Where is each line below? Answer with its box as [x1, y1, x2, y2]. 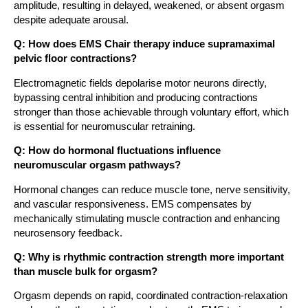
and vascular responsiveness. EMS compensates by [14, 197, 252, 210]
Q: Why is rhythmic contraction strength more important [14, 250, 284, 263]
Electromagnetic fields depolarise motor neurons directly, [14, 76, 267, 89]
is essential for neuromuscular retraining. [14, 120, 195, 132]
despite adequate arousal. [14, 13, 129, 25]
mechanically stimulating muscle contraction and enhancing [14, 212, 280, 224]
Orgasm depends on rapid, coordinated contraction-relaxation [14, 289, 287, 302]
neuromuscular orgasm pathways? [14, 159, 181, 171]
